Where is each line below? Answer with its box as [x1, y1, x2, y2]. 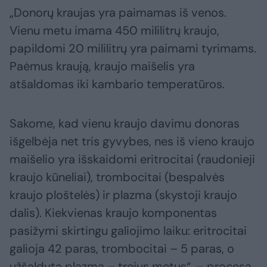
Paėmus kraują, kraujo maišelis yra [10, 58, 195, 74]
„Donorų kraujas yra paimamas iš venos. [10, 5, 226, 21]
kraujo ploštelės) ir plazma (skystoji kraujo [10, 187, 237, 203]
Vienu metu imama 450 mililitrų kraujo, [10, 23, 219, 39]
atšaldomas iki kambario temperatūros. [10, 76, 225, 92]
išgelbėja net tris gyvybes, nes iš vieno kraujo [10, 133, 254, 150]
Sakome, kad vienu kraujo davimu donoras [10, 116, 240, 132]
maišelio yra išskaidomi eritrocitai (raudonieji [10, 151, 255, 167]
